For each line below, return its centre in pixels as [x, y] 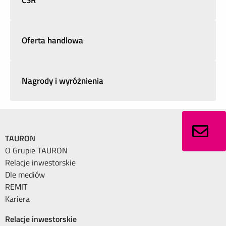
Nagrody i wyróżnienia [63, 81]
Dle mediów [25, 175]
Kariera [17, 199]
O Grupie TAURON [36, 150]
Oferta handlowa [53, 40]
